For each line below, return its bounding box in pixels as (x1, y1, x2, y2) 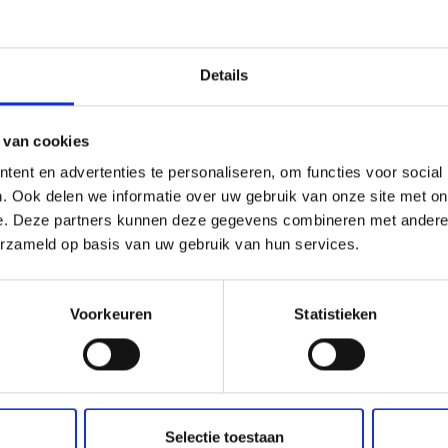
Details (199, 66, 249, 84)
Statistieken (294, 305, 378, 323)
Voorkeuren (70, 305, 152, 323)
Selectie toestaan (164, 428, 284, 446)
